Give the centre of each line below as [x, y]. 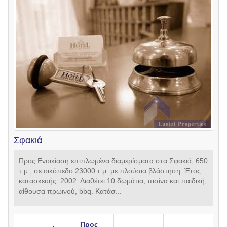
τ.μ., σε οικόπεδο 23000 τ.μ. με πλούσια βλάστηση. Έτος [110, 171]
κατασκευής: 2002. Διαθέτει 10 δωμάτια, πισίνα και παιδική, [113, 181]
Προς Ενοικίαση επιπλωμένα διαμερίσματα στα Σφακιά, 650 [113, 161]
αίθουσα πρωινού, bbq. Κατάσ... [70, 191]
